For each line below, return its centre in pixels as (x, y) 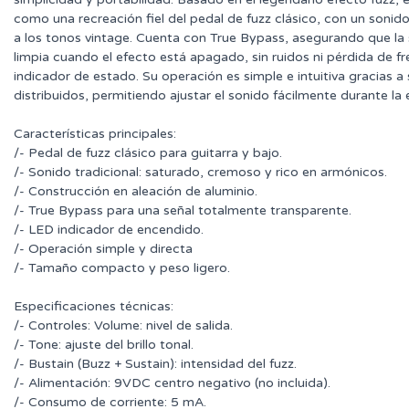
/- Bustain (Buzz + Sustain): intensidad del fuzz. (155, 364)
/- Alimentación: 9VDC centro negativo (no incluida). (172, 383)
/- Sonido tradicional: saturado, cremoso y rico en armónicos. (200, 173)
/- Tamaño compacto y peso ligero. (122, 268)
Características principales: (95, 134)
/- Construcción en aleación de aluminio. (136, 192)
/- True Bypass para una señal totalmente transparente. (183, 211)
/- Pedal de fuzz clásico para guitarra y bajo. (148, 153)
